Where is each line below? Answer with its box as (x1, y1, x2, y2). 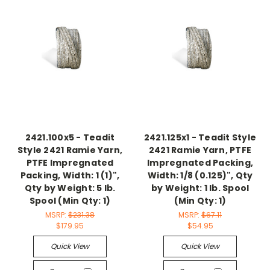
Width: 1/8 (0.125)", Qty (147, 169, 253, 182)
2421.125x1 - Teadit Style (143, 131, 257, 144)
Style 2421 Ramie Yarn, (17, 144, 123, 157)
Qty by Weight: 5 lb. (24, 182, 116, 195)
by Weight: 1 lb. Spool (151, 182, 250, 195)
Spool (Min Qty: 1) (29, 195, 111, 207)
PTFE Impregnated (26, 157, 114, 169)
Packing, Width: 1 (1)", (20, 169, 120, 182)
